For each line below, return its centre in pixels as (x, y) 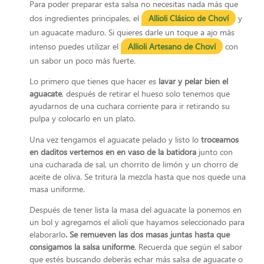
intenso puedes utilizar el (75, 46)
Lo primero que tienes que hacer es (93, 81)
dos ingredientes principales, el (85, 18)
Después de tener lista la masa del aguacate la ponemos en (136, 209)
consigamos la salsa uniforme (82, 246)
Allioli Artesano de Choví (172, 46)
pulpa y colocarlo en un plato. (82, 118)
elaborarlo (47, 234)
